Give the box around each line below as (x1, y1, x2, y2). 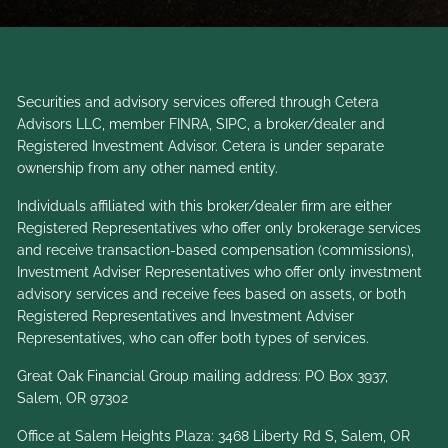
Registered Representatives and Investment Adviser (17, 307, 355, 324)
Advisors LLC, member (17, 115, 170, 132)
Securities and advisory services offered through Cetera (17, 93, 380, 110)
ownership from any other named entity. (17, 159, 279, 176)
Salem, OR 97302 (17, 389, 129, 406)
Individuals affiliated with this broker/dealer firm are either (17, 197, 393, 214)
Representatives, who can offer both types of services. (17, 329, 370, 346)
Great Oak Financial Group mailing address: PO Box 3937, (17, 367, 389, 384)
